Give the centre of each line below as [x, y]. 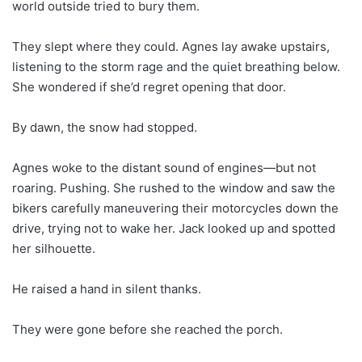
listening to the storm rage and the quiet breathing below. [176, 66]
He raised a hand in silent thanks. [107, 288]
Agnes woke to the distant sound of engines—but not [164, 167]
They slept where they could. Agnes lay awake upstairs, [171, 46]
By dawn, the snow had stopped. [105, 127]
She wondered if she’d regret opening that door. [149, 86]
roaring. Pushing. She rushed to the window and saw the [174, 187]
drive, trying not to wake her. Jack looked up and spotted [174, 228]
